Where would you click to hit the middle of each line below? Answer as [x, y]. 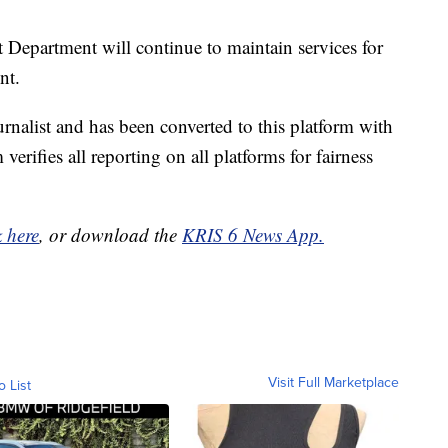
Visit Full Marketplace [333, 382]
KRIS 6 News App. [253, 235]
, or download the [110, 235]
